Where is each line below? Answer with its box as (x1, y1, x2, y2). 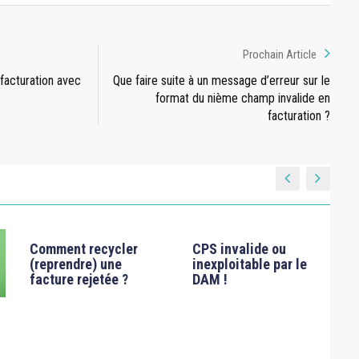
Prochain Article (242, 46, 317, 62)
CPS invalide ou (192, 240, 286, 257)
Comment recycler (30, 240, 138, 257)
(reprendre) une (30, 255, 122, 272)
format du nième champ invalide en (155, 90, 330, 106)
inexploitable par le (192, 255, 307, 272)
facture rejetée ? (30, 270, 128, 288)
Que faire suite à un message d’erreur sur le (112, 72, 330, 88)
